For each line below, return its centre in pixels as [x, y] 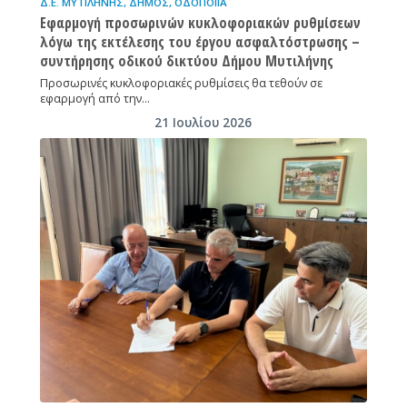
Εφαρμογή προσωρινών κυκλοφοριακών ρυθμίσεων [200, 22]
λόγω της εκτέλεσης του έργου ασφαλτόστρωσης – [199, 41]
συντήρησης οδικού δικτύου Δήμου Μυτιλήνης [186, 60]
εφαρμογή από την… [94, 98]
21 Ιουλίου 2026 [203, 122]
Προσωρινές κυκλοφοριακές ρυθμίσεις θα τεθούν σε [181, 83]
